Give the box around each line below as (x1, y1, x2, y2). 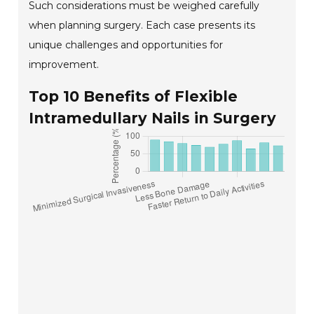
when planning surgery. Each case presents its (29, 18, 256, 32)
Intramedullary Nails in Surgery (29, 109, 277, 127)
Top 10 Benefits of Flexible (29, 87, 238, 105)
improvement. (29, 57, 100, 71)
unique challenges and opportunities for (29, 38, 224, 51)
